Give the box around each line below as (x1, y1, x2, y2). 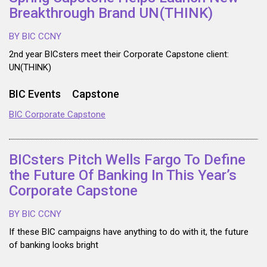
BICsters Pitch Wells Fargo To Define (9, 151, 246, 169)
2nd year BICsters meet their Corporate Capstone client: (9, 49, 229, 60)
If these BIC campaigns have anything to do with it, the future (9, 226, 249, 238)
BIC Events (9, 88, 61, 101)
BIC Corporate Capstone (9, 109, 105, 120)
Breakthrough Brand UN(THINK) (9, 5, 213, 22)
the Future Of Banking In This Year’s (9, 167, 237, 184)
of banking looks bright (9, 240, 98, 251)
